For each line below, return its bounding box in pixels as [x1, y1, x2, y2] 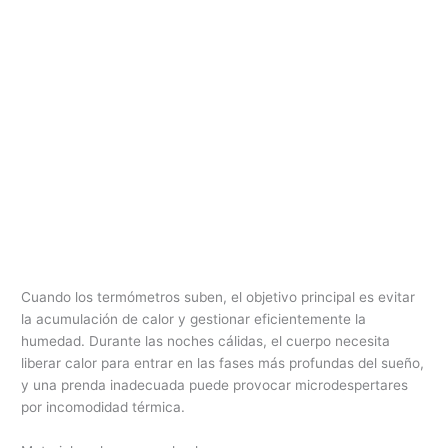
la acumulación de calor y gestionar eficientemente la [21, 311, 367, 328]
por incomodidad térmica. [21, 399, 186, 416]
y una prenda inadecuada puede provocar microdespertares [21, 377, 409, 394]
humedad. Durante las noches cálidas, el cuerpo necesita [21, 333, 391, 350]
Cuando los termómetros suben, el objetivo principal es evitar [21, 289, 416, 306]
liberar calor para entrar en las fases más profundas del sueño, [21, 355, 425, 372]
